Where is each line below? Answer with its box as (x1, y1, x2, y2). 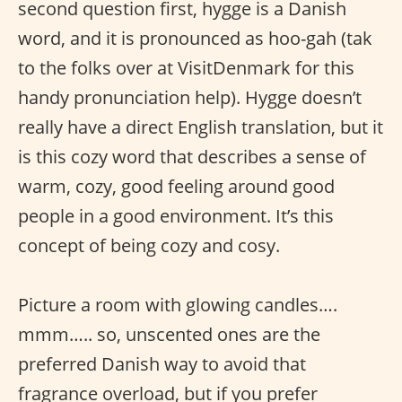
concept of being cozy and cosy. (18, 233, 280, 258)
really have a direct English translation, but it (18, 115, 383, 139)
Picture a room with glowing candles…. (18, 293, 337, 317)
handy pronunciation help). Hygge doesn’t (18, 85, 362, 109)
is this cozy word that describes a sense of (18, 144, 366, 169)
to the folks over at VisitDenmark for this (18, 56, 354, 80)
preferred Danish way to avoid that (18, 352, 306, 376)
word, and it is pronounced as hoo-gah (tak (18, 26, 372, 50)
